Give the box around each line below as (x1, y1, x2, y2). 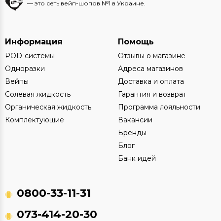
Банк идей (118, 154, 156, 163)
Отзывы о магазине (118, 51, 185, 61)
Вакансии (118, 115, 152, 125)
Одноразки (5, 64, 45, 74)
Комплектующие (5, 115, 64, 125)
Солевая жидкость (5, 90, 71, 99)
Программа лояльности (118, 103, 200, 112)
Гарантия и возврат (118, 90, 186, 99)
